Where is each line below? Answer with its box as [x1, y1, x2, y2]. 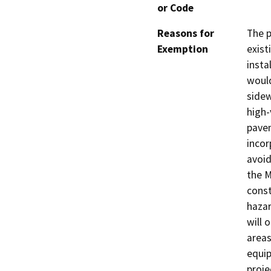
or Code [157, 1, 194, 15]
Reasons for [157, 27, 214, 41]
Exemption [157, 42, 208, 56]
